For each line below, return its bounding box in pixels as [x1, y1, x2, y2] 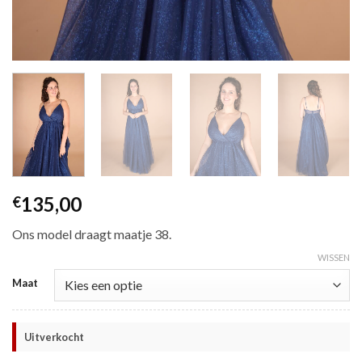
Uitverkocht [24, 330, 84, 343]
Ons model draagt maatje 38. [12, 226, 171, 242]
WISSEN [318, 251, 350, 263]
